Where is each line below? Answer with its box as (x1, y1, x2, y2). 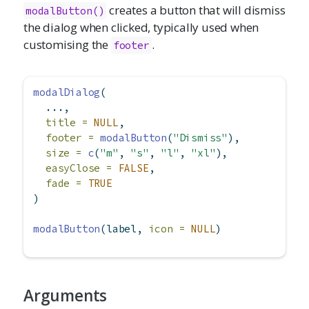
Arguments (23, 285, 108, 307)
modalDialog (33, 86, 101, 99)
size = (46, 146, 82, 160)
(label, (100, 222, 149, 236)
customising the (23, 37, 111, 52)
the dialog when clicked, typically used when (23, 19, 259, 35)
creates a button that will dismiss (106, 2, 286, 18)
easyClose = (46, 161, 112, 175)
